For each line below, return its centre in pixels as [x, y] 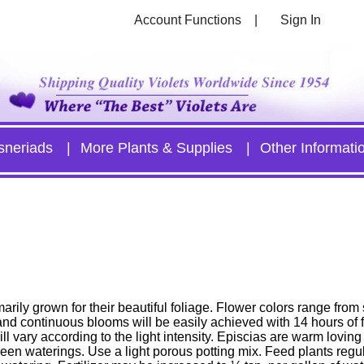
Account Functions [187, 20]
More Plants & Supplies [156, 147]
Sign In [300, 20]
